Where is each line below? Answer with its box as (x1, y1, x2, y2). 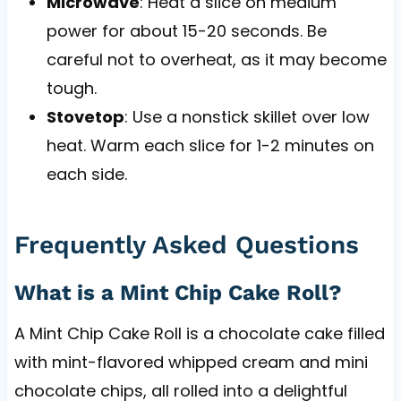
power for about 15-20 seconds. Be (46, 19, 327, 42)
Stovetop (46, 105, 124, 128)
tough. (46, 76, 97, 99)
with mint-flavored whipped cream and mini (13, 350, 368, 373)
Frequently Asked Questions (13, 229, 359, 260)
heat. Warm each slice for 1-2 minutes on (46, 133, 374, 157)
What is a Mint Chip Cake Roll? (13, 279, 342, 305)
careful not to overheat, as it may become (46, 47, 387, 71)
